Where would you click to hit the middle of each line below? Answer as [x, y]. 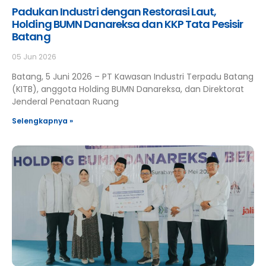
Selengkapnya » [42, 121]
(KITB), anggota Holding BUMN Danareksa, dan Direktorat [128, 89]
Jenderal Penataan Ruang [65, 102]
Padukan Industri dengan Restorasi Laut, [114, 12]
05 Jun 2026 [34, 57]
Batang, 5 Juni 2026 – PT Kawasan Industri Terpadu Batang [133, 77]
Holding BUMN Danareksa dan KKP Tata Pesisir [128, 24]
